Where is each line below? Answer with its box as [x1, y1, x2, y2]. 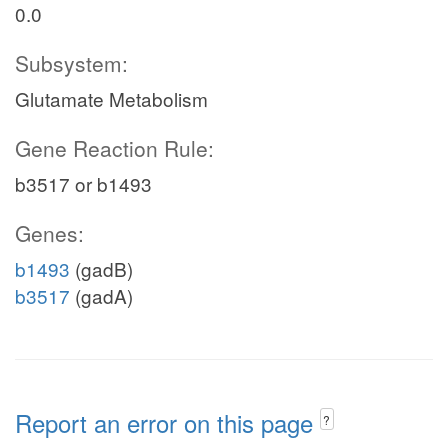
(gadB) [70, 255, 133, 282]
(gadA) [70, 282, 133, 309]
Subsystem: [15, 48, 128, 78]
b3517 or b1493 [15, 170, 152, 197]
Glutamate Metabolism [15, 85, 208, 112]
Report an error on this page [15, 405, 320, 440]
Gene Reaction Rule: [15, 133, 214, 163]
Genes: [15, 218, 84, 248]
